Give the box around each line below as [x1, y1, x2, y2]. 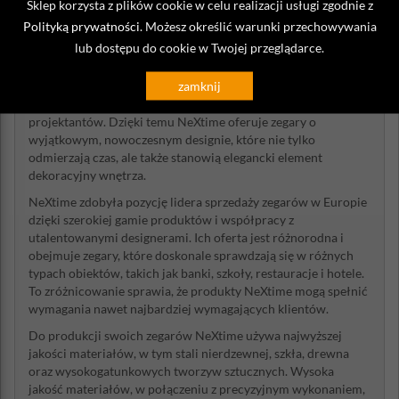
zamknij [178, 77, 221, 93]
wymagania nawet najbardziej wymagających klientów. [28, 301, 329, 316]
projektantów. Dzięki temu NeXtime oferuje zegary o [28, 114, 316, 129]
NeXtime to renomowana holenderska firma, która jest [28, 43, 326, 58]
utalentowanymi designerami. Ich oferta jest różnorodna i [28, 230, 344, 245]
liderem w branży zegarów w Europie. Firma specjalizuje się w [28, 61, 367, 76]
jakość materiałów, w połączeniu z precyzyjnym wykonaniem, [28, 381, 365, 396]
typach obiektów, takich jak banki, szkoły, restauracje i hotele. [28, 265, 364, 281]
